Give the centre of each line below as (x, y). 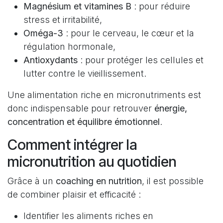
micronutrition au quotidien (92, 161)
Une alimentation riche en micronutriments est (104, 95)
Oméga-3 (43, 33)
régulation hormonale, (69, 46)
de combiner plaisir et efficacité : (74, 194)
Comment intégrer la (72, 144)
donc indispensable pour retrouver (81, 108)
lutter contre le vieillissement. (85, 73)
